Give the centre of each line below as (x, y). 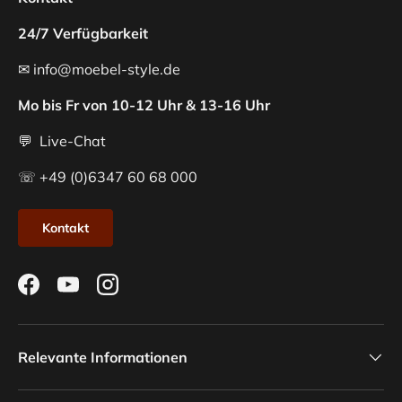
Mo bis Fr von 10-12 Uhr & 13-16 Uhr (144, 105)
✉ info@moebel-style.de (99, 70)
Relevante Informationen (103, 358)
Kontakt (66, 228)
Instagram (141, 294)
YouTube (96, 294)
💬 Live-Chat (62, 141)
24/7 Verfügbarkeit (83, 34)
